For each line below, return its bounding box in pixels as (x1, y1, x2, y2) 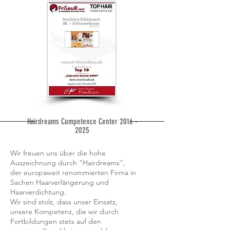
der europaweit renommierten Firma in (10, 167, 136, 177)
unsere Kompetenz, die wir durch (10, 206, 119, 216)
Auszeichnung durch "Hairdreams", (10, 158, 125, 167)
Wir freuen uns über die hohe (10, 148, 106, 158)
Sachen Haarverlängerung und (10, 177, 109, 187)
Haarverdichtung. (10, 187, 66, 197)
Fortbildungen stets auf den (10, 216, 101, 226)
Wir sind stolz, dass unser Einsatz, (10, 197, 118, 206)
